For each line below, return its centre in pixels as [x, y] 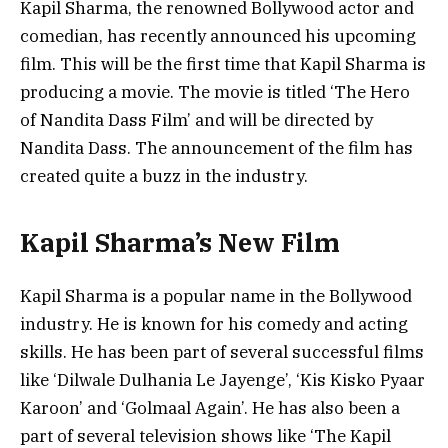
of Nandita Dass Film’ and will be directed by [196, 120]
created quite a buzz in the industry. [164, 176]
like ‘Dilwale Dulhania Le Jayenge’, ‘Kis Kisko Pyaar [222, 379]
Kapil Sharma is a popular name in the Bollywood [216, 295]
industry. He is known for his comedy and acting [214, 323]
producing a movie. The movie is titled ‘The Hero [215, 92]
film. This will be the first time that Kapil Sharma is [223, 64]
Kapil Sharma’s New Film [180, 243]
